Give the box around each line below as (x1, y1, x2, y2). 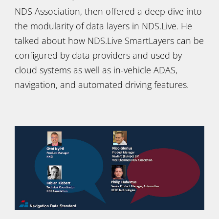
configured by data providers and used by (15, 49, 182, 61)
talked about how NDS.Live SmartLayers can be (15, 35, 204, 46)
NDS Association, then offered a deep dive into (15, 5, 202, 17)
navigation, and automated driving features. (15, 79, 189, 90)
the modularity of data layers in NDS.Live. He (15, 20, 192, 32)
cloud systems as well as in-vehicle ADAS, (15, 64, 177, 76)
